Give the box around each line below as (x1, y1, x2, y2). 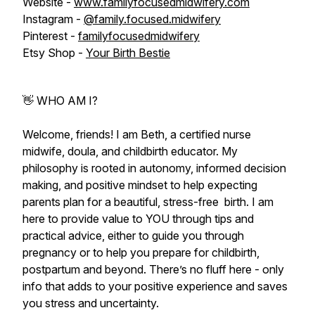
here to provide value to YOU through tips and (22, 212, 254, 226)
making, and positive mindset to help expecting (22, 178, 257, 192)
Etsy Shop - (22, 46, 86, 60)
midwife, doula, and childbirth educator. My (22, 144, 238, 158)
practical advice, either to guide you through (22, 229, 244, 243)
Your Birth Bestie (86, 46, 170, 60)
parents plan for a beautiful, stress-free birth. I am (22, 195, 274, 209)
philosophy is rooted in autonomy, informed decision (22, 161, 286, 175)
